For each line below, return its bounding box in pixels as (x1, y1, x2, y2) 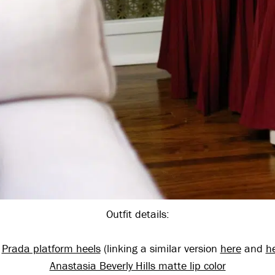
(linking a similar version (100, 241, 220, 256)
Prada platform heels (1, 241, 101, 256)
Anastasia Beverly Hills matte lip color (49, 258, 226, 273)
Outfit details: (106, 207, 169, 222)
